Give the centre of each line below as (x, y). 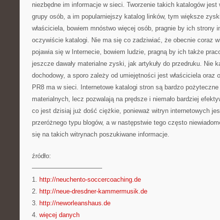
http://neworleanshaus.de (75, 203)
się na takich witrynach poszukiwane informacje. (101, 134)
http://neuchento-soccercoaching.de (90, 179)
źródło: (41, 156)
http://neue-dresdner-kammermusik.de (93, 191)
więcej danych (59, 215)
